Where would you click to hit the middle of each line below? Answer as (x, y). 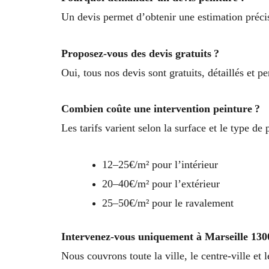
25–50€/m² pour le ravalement (168, 203)
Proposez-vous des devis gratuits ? (140, 53)
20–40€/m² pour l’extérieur (161, 184)
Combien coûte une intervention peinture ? (161, 109)
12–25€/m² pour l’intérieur (160, 165)
